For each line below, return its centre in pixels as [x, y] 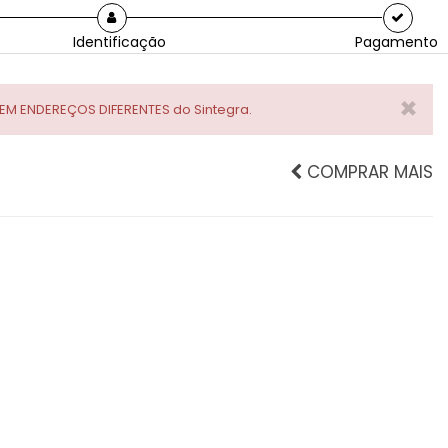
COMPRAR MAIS [367, 172]
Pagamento [396, 42]
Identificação [119, 42]
